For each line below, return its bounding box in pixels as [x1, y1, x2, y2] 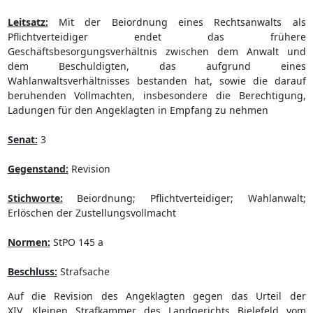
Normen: [7, 235, 50, 249]
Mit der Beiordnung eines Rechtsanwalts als [48, 15, 306, 29]
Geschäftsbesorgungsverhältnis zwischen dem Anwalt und [7, 44, 306, 58]
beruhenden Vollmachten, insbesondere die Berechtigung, [7, 88, 306, 102]
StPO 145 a [50, 235, 103, 249]
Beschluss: [7, 264, 57, 278]
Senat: [7, 132, 38, 146]
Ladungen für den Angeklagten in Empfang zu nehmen [7, 103, 268, 117]
